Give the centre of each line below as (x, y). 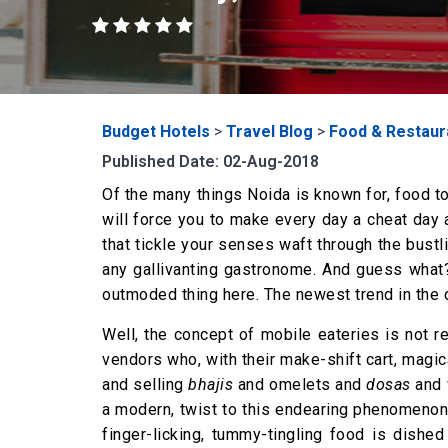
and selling (145, 384)
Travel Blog (269, 131)
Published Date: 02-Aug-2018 (210, 161)
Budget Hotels (156, 131)
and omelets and (300, 384)
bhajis (211, 384)
